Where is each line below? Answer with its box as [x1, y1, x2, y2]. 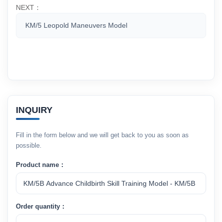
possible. [16, 142, 42, 149]
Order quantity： [16, 203, 66, 210]
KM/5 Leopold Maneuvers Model [25, 21, 127, 29]
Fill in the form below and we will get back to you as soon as [16, 131, 189, 139]
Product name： [16, 161, 65, 168]
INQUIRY [16, 105, 53, 115]
